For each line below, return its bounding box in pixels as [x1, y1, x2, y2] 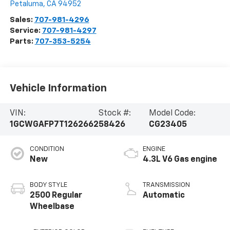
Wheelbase [29, 203, 74, 212]
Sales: [9, 16, 34, 24]
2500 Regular [29, 191, 82, 200]
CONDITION [29, 146, 64, 153]
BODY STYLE [29, 182, 67, 189]
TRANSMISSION [143, 182, 190, 189]
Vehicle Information [9, 83, 107, 93]
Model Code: [148, 109, 196, 118]
